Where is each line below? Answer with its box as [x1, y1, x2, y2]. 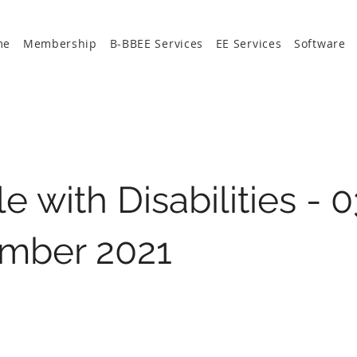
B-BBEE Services [109, 35, 204, 51]
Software [294, 35, 346, 51]
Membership [22, 35, 97, 51]
